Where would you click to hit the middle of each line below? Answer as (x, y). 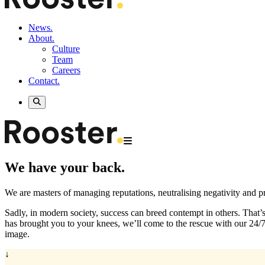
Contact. (44, 81)
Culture (66, 49)
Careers (66, 70)
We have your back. (65, 168)
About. (41, 38)
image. (17, 234)
